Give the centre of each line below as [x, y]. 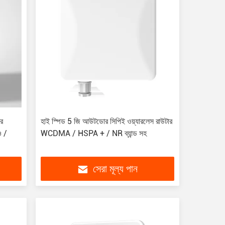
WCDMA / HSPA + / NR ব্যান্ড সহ [93, 133]
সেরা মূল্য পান [116, 170]
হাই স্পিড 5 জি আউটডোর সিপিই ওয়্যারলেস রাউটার [106, 121]
